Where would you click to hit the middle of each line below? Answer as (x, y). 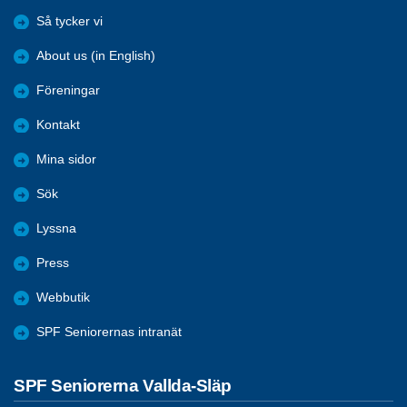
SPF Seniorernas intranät (109, 332)
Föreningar (68, 90)
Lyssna (56, 228)
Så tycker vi (69, 21)
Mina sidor (66, 159)
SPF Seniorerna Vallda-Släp (123, 385)
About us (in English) (96, 55)
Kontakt (58, 124)
